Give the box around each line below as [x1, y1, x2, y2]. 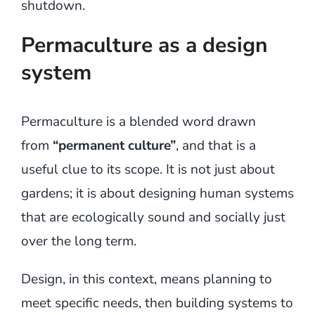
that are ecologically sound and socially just [20, 207, 285, 226]
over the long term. [20, 231, 136, 250]
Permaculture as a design [20, 30, 268, 60]
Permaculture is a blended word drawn [20, 112, 256, 131]
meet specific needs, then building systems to [20, 293, 293, 312]
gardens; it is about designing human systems [20, 184, 294, 202]
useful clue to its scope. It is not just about [20, 160, 275, 179]
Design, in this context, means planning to [20, 269, 272, 288]
